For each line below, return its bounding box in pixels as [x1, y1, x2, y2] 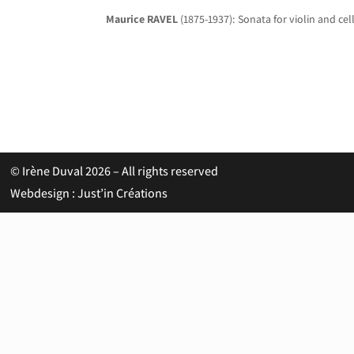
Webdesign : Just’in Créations [10, 185, 168, 201]
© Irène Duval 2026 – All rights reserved [10, 163, 219, 179]
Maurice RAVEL [106, 12, 179, 26]
